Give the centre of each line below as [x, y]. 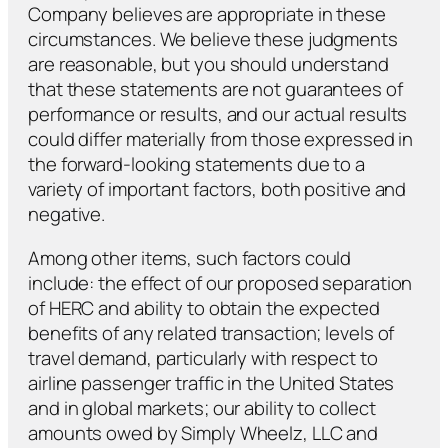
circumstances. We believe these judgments [213, 39]
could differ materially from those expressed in [221, 139]
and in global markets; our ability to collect [202, 407]
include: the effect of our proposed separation [220, 282]
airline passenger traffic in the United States [211, 382]
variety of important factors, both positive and [217, 189]
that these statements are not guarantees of [215, 89]
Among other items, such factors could [190, 257]
